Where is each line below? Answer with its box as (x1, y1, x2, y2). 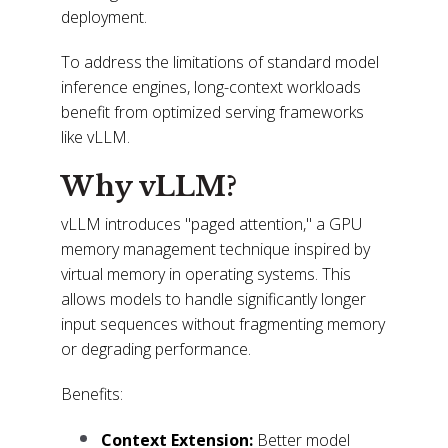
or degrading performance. (61, 337, 252, 360)
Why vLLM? (61, 170, 238, 204)
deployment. (61, 6, 148, 29)
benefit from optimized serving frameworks (61, 101, 365, 124)
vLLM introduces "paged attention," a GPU (61, 212, 363, 235)
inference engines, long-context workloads (61, 76, 362, 99)
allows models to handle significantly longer (61, 287, 367, 310)
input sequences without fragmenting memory (61, 312, 386, 335)
